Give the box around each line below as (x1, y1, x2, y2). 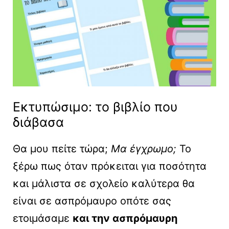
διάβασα (13, 114, 64, 130)
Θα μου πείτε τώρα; (13, 143, 111, 155)
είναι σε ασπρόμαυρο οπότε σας (13, 195, 171, 208)
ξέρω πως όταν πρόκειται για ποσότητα (13, 160, 207, 173)
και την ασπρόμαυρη (73, 212, 177, 225)
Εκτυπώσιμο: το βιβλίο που (13, 99, 178, 115)
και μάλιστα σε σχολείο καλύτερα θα (13, 177, 195, 190)
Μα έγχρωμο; (111, 143, 176, 155)
